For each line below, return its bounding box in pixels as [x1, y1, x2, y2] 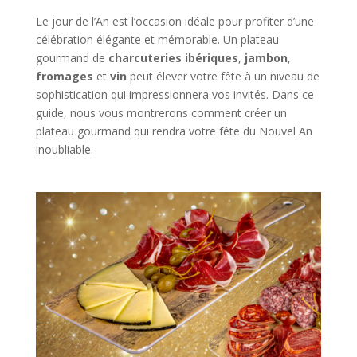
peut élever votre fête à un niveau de [126, 69, 320, 84]
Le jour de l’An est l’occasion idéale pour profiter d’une [35, 14, 314, 29]
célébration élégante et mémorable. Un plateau [35, 32, 279, 47]
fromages [35, 69, 93, 84]
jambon [244, 50, 288, 65]
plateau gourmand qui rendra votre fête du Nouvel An [35, 124, 312, 139]
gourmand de [35, 50, 108, 65]
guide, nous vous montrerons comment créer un [35, 105, 287, 120]
